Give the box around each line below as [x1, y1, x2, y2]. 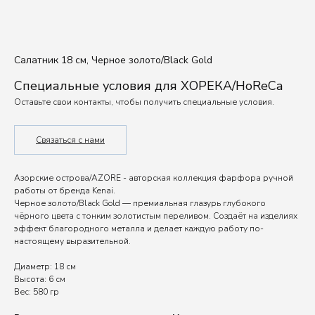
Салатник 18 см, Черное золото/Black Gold [14, 53, 212, 67]
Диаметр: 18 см [14, 261, 76, 272]
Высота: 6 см [14, 274, 65, 285]
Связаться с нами [36, 134, 105, 146]
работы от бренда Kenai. [14, 185, 115, 196]
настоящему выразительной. [14, 236, 131, 247]
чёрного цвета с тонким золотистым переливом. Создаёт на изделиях [14, 210, 297, 221]
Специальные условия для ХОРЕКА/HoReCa [14, 77, 283, 94]
